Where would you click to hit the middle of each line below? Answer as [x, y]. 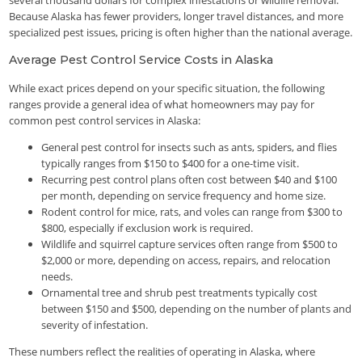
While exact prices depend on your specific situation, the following [167, 88]
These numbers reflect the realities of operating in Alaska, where [162, 351]
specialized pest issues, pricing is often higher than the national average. [181, 33]
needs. [57, 276]
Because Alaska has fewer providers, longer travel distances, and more [177, 17]
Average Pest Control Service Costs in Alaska [141, 60]
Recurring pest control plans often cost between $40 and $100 [189, 179]
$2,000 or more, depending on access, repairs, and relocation [186, 260]
